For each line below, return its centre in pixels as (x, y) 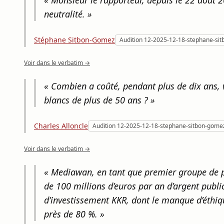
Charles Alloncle (61, 126)
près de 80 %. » (74, 214)
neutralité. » (68, 14)
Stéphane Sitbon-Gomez (74, 40)
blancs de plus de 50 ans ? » (99, 100)
